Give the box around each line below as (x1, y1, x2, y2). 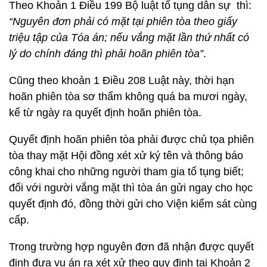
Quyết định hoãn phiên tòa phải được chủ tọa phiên (9, 133, 254, 145)
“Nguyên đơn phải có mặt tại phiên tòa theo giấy (9, 15, 237, 27)
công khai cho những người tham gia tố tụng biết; (9, 166, 244, 178)
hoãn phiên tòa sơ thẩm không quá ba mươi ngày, (9, 91, 247, 103)
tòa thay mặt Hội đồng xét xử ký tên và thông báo (9, 150, 243, 162)
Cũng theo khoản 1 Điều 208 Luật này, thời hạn (9, 74, 234, 86)
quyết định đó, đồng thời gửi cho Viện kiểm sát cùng (9, 198, 257, 210)
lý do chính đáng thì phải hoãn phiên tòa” (9, 48, 203, 60)
